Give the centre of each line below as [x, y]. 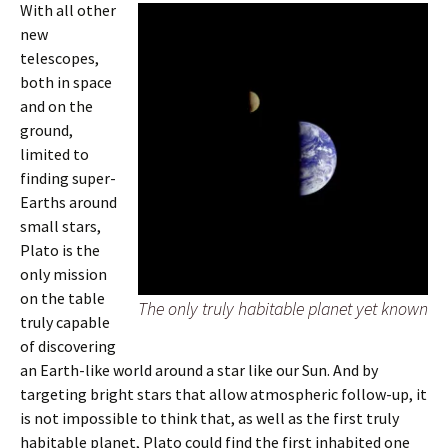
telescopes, [59, 58]
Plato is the [60, 250]
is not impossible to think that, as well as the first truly [209, 418]
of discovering [68, 346]
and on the [56, 106]
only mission [63, 274]
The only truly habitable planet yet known [283, 308]
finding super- [68, 178]
